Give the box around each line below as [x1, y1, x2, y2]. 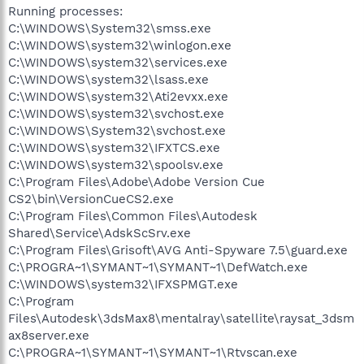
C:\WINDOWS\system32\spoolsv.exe [8, 157, 223, 172]
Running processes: [8, 3, 123, 19]
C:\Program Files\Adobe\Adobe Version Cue [8, 174, 265, 189]
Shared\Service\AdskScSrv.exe [8, 225, 191, 240]
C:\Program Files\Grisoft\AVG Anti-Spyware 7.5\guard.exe [8, 242, 348, 258]
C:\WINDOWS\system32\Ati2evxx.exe [8, 89, 228, 104]
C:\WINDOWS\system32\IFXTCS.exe [8, 140, 220, 155]
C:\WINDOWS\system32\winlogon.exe [8, 37, 232, 53]
